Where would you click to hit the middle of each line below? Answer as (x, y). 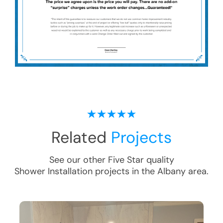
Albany (171, 171)
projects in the (125, 171)
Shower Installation (54, 171)
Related (81, 138)
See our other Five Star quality (111, 160)
